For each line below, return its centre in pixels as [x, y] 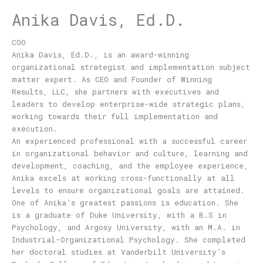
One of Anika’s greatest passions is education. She [125, 202]
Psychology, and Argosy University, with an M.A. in [126, 227]
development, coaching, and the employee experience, [130, 165]
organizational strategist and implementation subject [131, 67]
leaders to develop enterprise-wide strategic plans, [128, 104]
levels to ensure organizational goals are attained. [128, 190]
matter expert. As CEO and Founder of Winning [112, 79]
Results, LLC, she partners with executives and [115, 91]
